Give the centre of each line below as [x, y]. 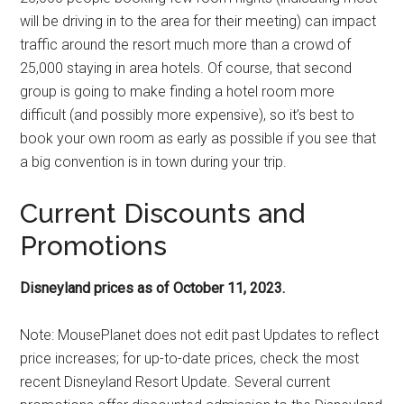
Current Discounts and [163, 213]
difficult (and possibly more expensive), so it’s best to [188, 115]
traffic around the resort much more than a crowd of [186, 44]
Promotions [94, 245]
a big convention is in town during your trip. [154, 161]
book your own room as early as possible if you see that [198, 138]
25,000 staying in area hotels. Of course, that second [186, 68]
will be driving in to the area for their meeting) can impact [198, 21]
